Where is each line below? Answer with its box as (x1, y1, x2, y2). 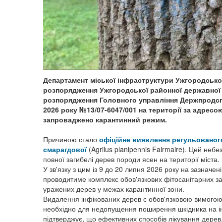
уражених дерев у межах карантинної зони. (43, 184, 184, 194)
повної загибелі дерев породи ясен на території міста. (43, 154, 220, 165)
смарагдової (43, 144, 87, 155)
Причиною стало (43, 134, 99, 145)
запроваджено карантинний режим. (43, 114, 167, 125)
